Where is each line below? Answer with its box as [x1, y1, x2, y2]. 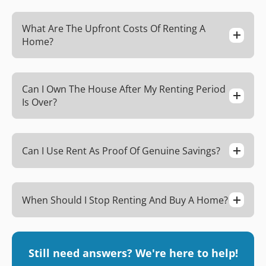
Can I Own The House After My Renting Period [22, 83, 226, 96]
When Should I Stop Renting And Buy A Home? [22, 193, 228, 207]
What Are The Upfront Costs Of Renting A [22, 22, 205, 35]
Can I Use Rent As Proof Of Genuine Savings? [22, 144, 220, 157]
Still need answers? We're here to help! [28, 246, 238, 260]
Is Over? [22, 96, 57, 109]
